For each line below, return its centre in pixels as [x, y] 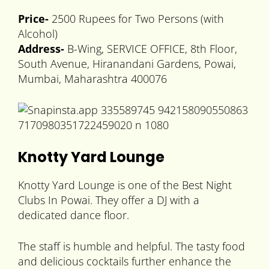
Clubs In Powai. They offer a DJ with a [109, 200]
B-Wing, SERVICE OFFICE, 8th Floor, [151, 49]
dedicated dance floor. [74, 215]
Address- [41, 49]
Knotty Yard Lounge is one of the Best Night [125, 185]
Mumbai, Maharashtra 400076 [92, 79]
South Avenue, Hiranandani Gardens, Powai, [127, 64]
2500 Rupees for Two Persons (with [138, 19]
